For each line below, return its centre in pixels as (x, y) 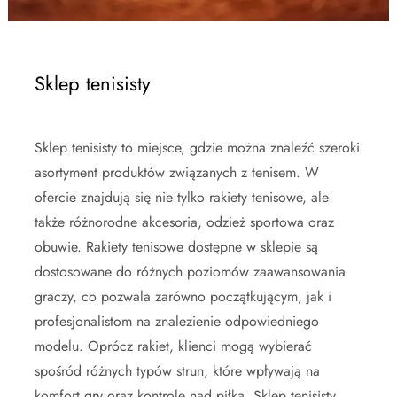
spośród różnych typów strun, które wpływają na (177, 371)
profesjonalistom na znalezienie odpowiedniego (177, 321)
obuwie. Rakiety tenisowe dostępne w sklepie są (176, 247)
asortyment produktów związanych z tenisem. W (177, 172)
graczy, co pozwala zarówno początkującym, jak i (183, 296)
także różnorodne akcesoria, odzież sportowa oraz (184, 222)
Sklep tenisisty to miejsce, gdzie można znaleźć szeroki (197, 148)
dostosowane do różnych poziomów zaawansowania (190, 272)
